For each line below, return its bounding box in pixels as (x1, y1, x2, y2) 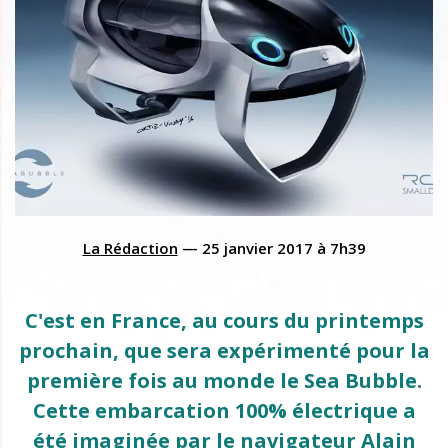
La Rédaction (82, 237, 178, 258)
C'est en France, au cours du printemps (24, 306, 424, 334)
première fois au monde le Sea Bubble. (26, 366, 422, 394)
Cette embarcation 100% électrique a (32, 396, 416, 424)
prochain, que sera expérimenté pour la (18, 336, 430, 364)
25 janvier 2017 (201, 237, 313, 258)
